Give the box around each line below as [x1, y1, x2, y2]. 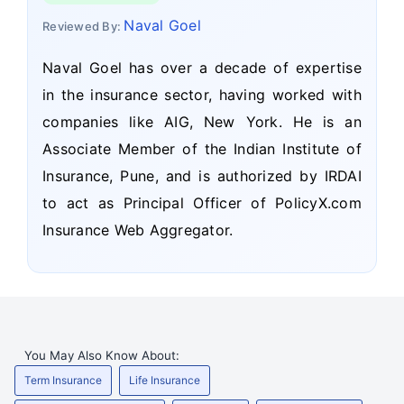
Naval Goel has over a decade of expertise [42, 59, 362, 78]
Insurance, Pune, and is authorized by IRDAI [42, 167, 362, 186]
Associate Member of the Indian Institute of [42, 140, 362, 159]
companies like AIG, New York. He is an [42, 113, 362, 132]
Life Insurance [129, 373, 200, 388]
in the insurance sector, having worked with [42, 86, 362, 105]
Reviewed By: [42, 19, 124, 34]
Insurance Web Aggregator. [42, 221, 234, 240]
